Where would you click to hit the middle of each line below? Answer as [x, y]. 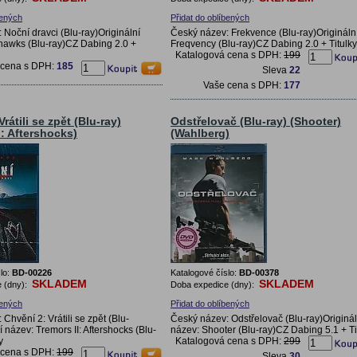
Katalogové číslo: [205, 272]
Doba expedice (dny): [214, 284]
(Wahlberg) [200, 133]
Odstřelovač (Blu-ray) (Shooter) [256, 121]
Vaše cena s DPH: [243, 85]
